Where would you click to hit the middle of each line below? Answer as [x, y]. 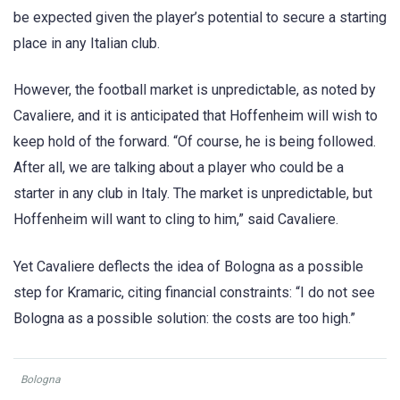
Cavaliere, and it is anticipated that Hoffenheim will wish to [196, 116]
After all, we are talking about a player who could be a [179, 168]
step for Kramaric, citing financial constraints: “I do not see [194, 292]
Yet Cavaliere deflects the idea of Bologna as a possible [188, 266]
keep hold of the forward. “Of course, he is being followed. [195, 142]
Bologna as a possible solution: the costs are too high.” [184, 318]
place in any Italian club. [87, 44]
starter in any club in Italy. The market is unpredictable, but [193, 194]
